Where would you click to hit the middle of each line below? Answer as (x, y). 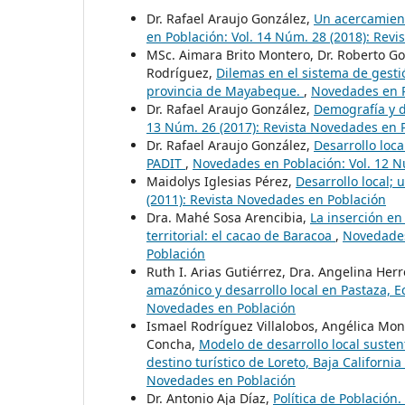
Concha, (173, 344)
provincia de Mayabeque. (225, 91)
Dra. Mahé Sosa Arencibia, (228, 218)
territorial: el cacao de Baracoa (241, 236)
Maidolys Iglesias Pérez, (221, 182)
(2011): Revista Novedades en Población (266, 200)
